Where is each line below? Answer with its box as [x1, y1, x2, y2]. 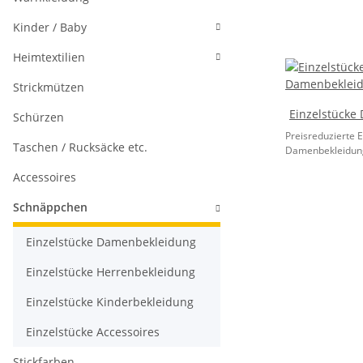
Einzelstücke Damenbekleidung [26, 234, 196, 250]
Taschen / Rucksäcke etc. [13, 139, 147, 155]
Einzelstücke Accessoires [26, 324, 160, 340]
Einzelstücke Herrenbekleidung [26, 264, 195, 280]
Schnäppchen [13, 199, 88, 215]
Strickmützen [13, 79, 84, 95]
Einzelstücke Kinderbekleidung [26, 294, 194, 310]
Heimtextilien [13, 49, 85, 65]
